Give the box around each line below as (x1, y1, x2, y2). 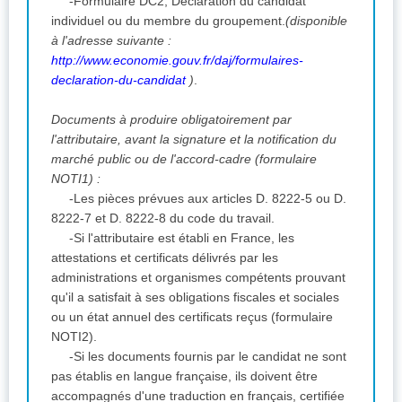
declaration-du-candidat (51, 72, 186, 87)
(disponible (285, 13, 347, 28)
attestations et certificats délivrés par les (51, 249, 278, 265)
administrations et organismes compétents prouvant (51, 269, 345, 284)
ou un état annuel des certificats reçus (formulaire (51, 309, 333, 324)
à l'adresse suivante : (51, 32, 171, 48)
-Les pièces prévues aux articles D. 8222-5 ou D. (69, 190, 346, 205)
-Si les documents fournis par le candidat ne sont (69, 348, 346, 363)
